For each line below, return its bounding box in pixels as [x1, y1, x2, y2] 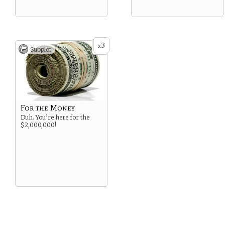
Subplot [30, 46, 51, 53]
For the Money [21, 103, 75, 113]
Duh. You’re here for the [21, 114, 89, 121]
